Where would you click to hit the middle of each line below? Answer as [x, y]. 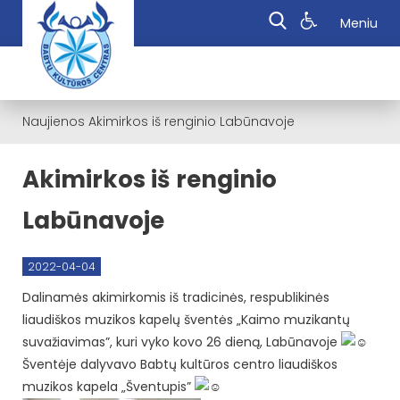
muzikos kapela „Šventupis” [108, 386]
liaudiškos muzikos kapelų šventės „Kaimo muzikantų [186, 319]
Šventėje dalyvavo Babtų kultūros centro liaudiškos [180, 364]
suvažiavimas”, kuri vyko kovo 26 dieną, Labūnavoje [182, 342]
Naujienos [54, 121]
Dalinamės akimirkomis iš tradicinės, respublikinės [176, 297]
